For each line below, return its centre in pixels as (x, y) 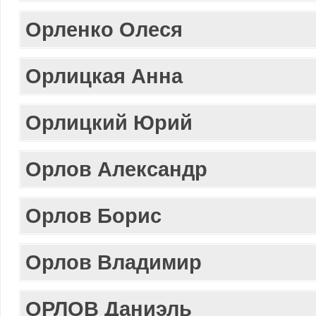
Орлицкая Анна (104, 76)
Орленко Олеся (104, 29)
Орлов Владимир (114, 262)
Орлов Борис (93, 215)
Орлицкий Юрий (109, 122)
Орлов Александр (116, 169)
